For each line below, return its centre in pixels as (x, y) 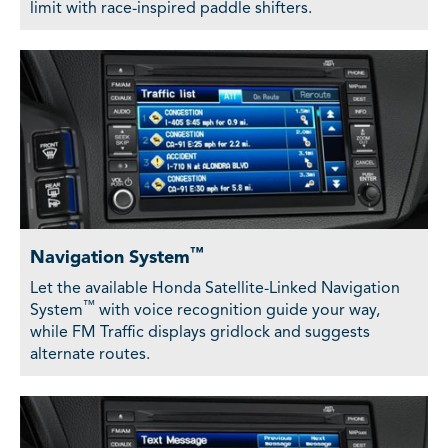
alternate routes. (90, 355)
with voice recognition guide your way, (237, 311)
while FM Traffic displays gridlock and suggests (200, 333)
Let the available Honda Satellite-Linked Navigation (215, 289)
